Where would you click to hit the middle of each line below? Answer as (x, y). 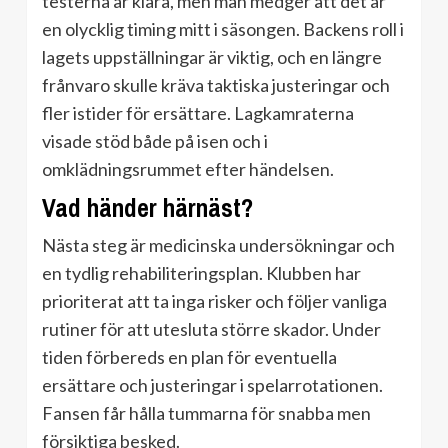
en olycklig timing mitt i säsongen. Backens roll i (223, 29)
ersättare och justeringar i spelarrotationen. (212, 385)
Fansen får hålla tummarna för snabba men (206, 413)
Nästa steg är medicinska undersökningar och (218, 245)
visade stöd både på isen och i (155, 141)
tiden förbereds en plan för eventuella (189, 357)
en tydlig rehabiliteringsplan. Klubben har (201, 273)
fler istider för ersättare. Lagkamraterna (198, 113)
